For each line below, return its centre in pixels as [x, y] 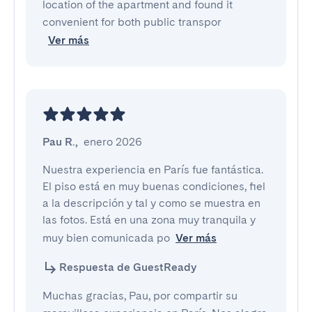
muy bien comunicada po [106, 238]
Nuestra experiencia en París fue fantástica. [153, 170]
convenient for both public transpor [132, 22]
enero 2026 [113, 142]
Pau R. [59, 142]
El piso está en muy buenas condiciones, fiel [154, 186]
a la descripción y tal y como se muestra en [151, 203]
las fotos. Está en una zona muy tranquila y [149, 220]
